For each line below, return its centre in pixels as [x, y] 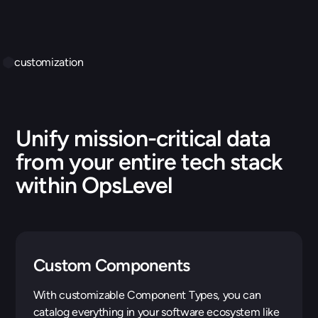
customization [49, 62]
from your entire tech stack [149, 162]
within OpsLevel [94, 186]
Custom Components [111, 265]
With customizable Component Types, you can [147, 295]
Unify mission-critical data [143, 139]
